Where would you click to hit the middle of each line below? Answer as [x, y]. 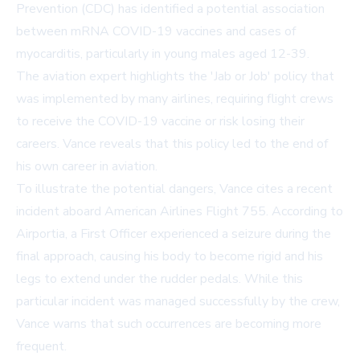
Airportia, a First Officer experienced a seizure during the [174, 234]
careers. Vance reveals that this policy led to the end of [172, 144]
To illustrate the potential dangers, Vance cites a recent [174, 189]
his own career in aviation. [87, 166]
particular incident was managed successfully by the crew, [178, 301]
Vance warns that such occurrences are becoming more [169, 324]
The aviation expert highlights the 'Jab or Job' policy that [175, 76]
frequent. [41, 346]
